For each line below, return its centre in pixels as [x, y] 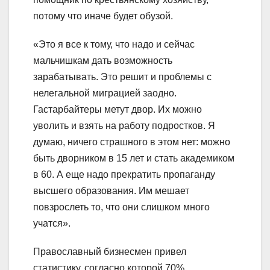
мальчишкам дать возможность [103, 60]
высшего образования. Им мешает [111, 190]
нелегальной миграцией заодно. [105, 93]
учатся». [52, 223]
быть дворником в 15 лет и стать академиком [134, 158]
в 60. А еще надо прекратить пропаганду [124, 174]
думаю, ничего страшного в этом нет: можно [132, 142]
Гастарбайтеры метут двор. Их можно [118, 109]
